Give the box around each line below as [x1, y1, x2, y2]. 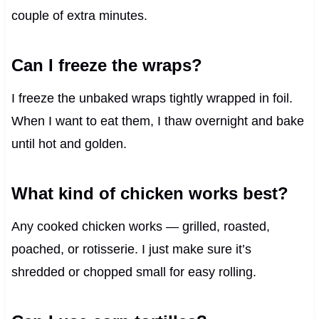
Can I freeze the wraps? [11, 55, 202, 75]
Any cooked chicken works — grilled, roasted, [11, 219, 270, 234]
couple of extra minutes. [11, 8, 147, 23]
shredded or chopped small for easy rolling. [11, 264, 256, 279]
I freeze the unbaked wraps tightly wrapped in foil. [11, 90, 293, 105]
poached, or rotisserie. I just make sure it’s [11, 241, 251, 256]
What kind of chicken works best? [11, 183, 288, 203]
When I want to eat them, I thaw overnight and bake [11, 113, 304, 128]
